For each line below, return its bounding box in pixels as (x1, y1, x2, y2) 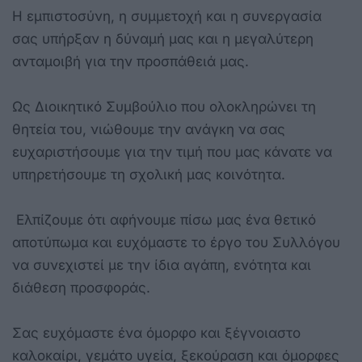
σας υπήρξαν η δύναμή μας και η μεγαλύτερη (12, 30, 314, 47)
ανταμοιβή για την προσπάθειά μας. (12, 53, 249, 69)
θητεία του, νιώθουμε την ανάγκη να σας (12, 120, 285, 137)
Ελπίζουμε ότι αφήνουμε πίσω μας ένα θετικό (12, 211, 316, 228)
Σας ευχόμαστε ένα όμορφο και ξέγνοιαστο (12, 324, 301, 341)
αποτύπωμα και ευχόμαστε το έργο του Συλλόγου (12, 234, 340, 250)
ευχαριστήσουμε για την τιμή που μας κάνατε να (12, 143, 332, 160)
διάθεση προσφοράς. (12, 279, 150, 296)
